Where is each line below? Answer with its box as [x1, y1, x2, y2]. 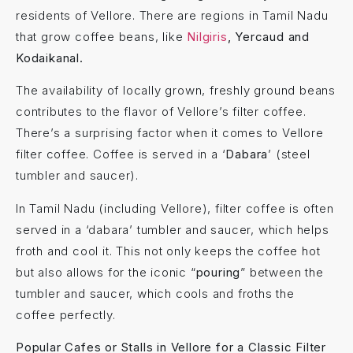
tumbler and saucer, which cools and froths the [16, 285, 295, 301]
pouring [195, 264, 241, 280]
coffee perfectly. [16, 307, 116, 322]
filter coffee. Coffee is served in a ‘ [16, 147, 226, 162]
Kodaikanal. [16, 50, 84, 65]
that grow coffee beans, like [16, 29, 184, 44]
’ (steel [268, 147, 310, 162]
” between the [240, 264, 324, 280]
